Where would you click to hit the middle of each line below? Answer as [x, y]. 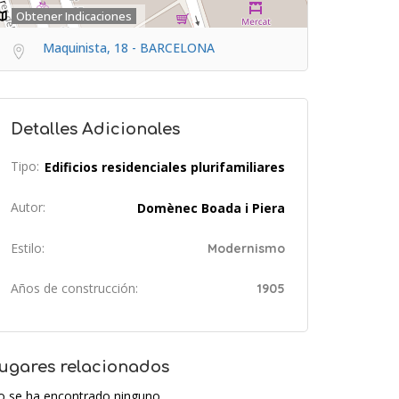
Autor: [28, 207]
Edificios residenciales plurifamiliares [165, 167]
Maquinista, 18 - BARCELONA [129, 47]
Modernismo [246, 248]
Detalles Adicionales [95, 129]
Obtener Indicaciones [74, 16]
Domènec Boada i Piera [211, 208]
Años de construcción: [74, 288]
